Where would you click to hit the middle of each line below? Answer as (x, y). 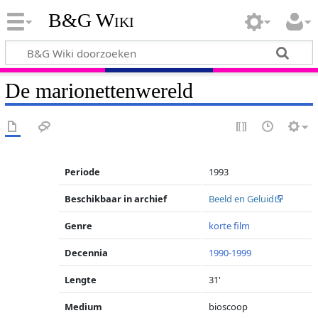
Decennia (87, 253)
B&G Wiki (91, 21)
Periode (83, 172)
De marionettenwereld (99, 91)
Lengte (81, 280)
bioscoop (229, 307)
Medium (84, 307)
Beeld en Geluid (242, 199)
